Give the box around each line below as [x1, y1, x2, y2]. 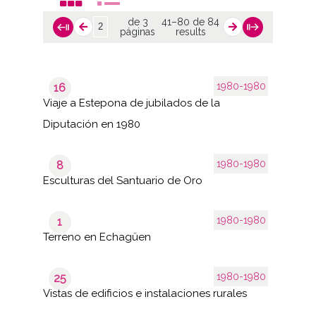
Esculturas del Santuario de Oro [42, 174, 202, 187]
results [175, 26, 206, 38]
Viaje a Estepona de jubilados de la [42, 96, 220, 109]
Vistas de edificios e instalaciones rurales [42, 286, 247, 300]
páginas [120, 26, 155, 38]
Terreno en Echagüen [42, 230, 151, 243]
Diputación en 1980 [42, 117, 140, 130]
